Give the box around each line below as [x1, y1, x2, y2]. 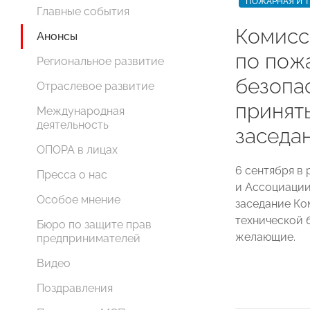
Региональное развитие [37, 55, 164, 69]
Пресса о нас [37, 168, 107, 182]
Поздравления [37, 282, 113, 295]
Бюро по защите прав [37, 218, 152, 232]
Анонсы [37, 30, 77, 44]
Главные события [37, 5, 129, 19]
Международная [37, 104, 125, 118]
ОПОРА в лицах [37, 143, 118, 157]
